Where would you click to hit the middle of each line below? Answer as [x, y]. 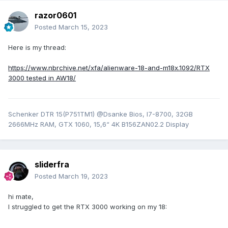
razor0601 [55, 16]
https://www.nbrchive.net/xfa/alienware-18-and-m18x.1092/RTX [109, 68]
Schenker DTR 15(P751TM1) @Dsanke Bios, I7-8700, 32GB [101, 114]
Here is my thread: [39, 48]
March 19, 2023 [83, 176]
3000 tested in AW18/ [42, 78]
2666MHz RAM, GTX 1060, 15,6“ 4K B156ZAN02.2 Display [98, 124]
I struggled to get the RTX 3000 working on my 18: [88, 207]
